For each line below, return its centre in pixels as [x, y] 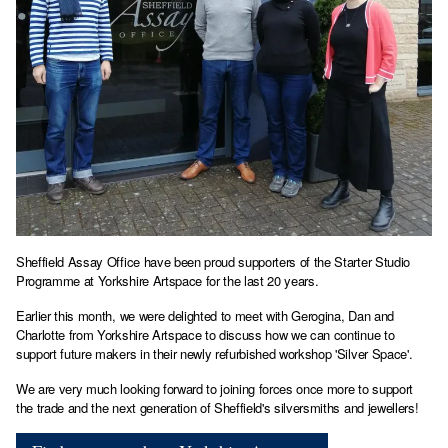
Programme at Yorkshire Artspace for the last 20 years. [167, 281]
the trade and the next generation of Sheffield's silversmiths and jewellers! [217, 408]
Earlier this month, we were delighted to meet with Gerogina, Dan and [205, 316]
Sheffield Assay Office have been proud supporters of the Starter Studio [213, 262]
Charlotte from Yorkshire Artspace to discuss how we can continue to [205, 335]
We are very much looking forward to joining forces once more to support [214, 389]
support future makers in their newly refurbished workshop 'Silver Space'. [214, 354]
